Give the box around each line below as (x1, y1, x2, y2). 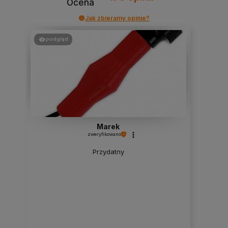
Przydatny (92, 148, 124, 156)
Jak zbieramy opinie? (85, 14, 150, 22)
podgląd (45, 36, 68, 42)
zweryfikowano (87, 131, 121, 137)
